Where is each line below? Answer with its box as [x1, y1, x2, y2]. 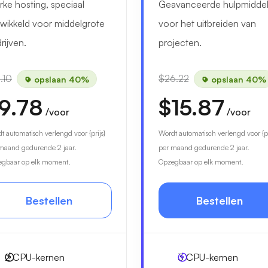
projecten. [159, 36, 202, 48]
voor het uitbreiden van [159, 17, 256, 29]
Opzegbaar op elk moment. [159, 157, 243, 166]
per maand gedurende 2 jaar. [159, 143, 249, 152]
